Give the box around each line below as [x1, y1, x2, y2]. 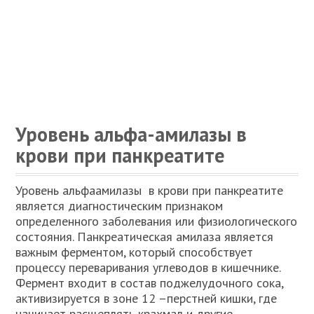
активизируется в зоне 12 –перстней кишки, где [15, 290, 278, 306]
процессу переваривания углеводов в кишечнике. [15, 259, 281, 275]
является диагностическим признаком [15, 198, 224, 214]
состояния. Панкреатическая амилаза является [15, 228, 274, 245]
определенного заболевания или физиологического [15, 213, 298, 229]
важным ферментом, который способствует [15, 244, 254, 260]
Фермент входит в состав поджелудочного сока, [15, 275, 284, 291]
